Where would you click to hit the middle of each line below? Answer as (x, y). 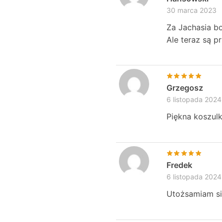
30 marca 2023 (191, 10)
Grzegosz (185, 88)
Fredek (179, 165)
